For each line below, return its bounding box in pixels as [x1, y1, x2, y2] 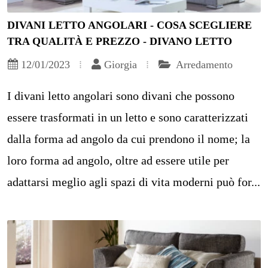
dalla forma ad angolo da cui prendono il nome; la [7, 132, 250, 146]
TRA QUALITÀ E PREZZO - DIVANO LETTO [7, 35, 232, 48]
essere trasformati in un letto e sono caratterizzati [7, 111, 248, 124]
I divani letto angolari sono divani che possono [7, 89, 234, 103]
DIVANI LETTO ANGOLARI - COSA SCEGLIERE [7, 19, 252, 32]
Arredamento [173, 59, 233, 71]
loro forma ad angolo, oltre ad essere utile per [7, 154, 229, 167]
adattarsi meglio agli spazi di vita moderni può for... [7, 175, 260, 189]
